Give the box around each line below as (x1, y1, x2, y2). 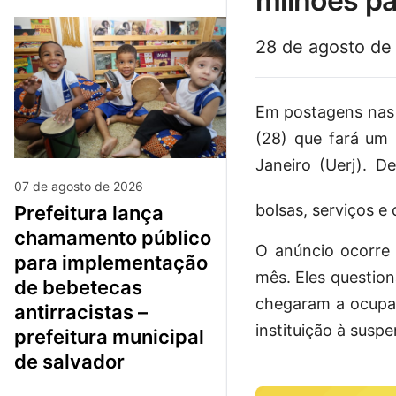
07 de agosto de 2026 (14, 178, 143, 194)
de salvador (14, 349, 125, 373)
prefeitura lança (14, 201, 27, 225)
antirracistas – (14, 300, 148, 324)
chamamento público (14, 225, 211, 249)
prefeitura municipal (14, 324, 204, 348)
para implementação (14, 250, 208, 274)
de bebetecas (14, 275, 142, 299)
